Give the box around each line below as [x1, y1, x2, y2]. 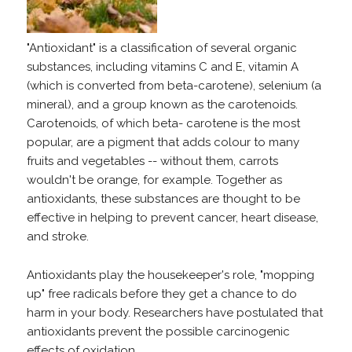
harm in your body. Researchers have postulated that [26, 306, 323, 320]
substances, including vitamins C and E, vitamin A [26, 60, 299, 74]
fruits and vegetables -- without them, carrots [26, 154, 278, 168]
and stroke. [26, 229, 89, 244]
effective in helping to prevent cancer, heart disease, [26, 211, 318, 225]
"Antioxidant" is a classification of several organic [26, 41, 297, 55]
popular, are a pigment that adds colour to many [26, 135, 299, 149]
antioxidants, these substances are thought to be [26, 192, 300, 206]
